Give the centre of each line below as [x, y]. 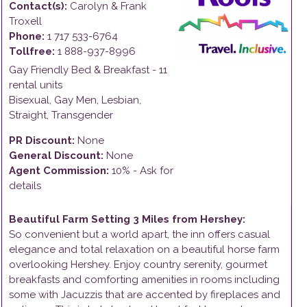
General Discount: [56, 156]
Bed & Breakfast [110, 70]
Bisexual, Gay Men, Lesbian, [75, 100]
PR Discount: [42, 140]
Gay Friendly [39, 70]
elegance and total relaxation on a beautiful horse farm [144, 249]
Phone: [27, 36]
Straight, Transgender [61, 115]
